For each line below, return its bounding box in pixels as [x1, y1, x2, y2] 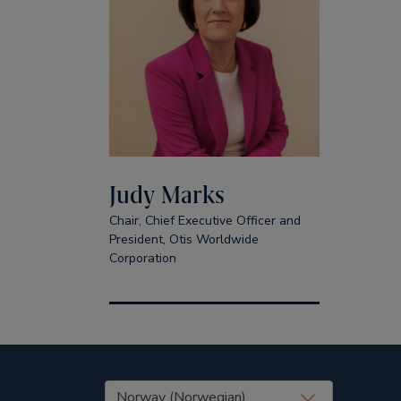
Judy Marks [108, 180, 225, 210]
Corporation [108, 250, 176, 267]
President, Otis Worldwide [108, 231, 259, 248]
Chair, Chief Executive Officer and [108, 212, 301, 229]
